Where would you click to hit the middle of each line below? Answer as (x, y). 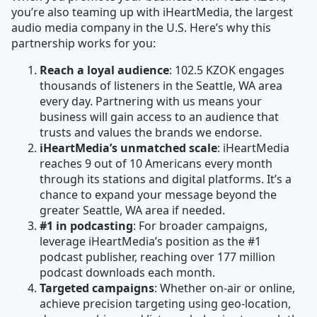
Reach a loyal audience (104, 70)
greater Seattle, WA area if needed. (132, 210)
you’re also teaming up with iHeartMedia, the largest (152, 12)
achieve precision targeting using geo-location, (165, 304)
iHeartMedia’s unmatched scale (128, 148)
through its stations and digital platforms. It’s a (166, 179)
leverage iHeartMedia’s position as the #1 (150, 241)
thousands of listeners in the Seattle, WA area (161, 86)
